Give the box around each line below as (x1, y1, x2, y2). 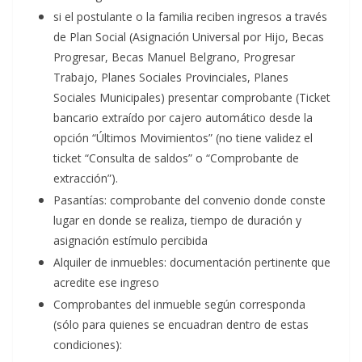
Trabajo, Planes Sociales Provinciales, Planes (53, 69, 288, 85)
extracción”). (53, 170, 118, 186)
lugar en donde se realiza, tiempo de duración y (53, 212, 301, 228)
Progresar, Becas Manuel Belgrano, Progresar (53, 48, 295, 65)
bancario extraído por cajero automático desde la (53, 109, 313, 125)
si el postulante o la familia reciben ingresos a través (53, 8, 327, 24)
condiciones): (53, 336, 122, 352)
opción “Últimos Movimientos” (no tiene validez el (53, 129, 313, 145)
